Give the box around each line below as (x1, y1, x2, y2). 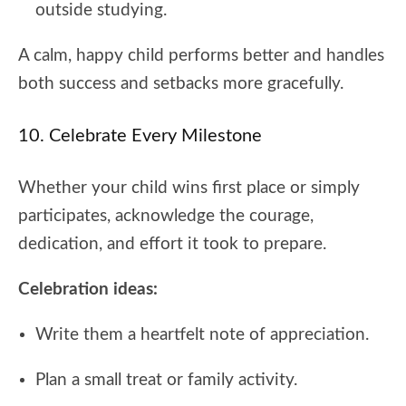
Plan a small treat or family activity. (35, 371, 297, 389)
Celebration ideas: (18, 280, 158, 298)
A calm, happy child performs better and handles (18, 46, 384, 64)
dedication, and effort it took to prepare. (18, 235, 326, 253)
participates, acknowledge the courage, (18, 207, 314, 225)
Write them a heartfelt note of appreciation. (35, 325, 369, 343)
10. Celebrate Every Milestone (18, 126, 262, 145)
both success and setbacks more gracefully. (18, 74, 343, 92)
